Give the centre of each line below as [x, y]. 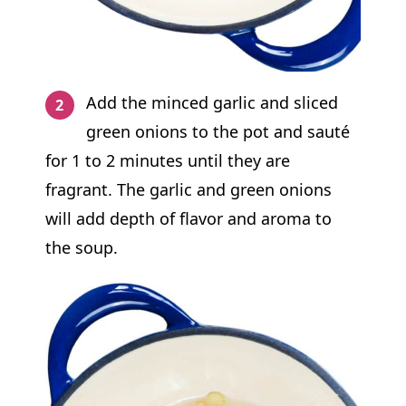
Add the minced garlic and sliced [213, 102]
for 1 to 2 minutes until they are [167, 160]
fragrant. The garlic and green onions [188, 189]
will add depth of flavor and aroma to [188, 218]
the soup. [81, 247]
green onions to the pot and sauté [218, 131]
